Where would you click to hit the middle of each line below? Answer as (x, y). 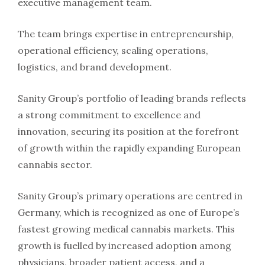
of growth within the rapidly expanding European (129, 148)
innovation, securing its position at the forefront (128, 131)
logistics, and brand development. (95, 67)
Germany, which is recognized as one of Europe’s (129, 212)
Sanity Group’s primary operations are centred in (130, 195)
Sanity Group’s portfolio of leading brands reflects (132, 98)
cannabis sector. (55, 164)
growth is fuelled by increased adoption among (125, 245)
